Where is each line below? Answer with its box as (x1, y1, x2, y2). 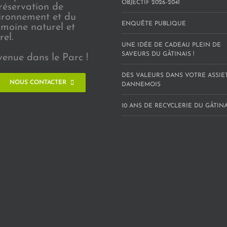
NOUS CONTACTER (9, 79, 66, 86)
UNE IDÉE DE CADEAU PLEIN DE (122, 42, 221, 48)
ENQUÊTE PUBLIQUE (122, 20, 186, 27)
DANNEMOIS (122, 81, 161, 88)
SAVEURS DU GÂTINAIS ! (122, 51, 194, 57)
